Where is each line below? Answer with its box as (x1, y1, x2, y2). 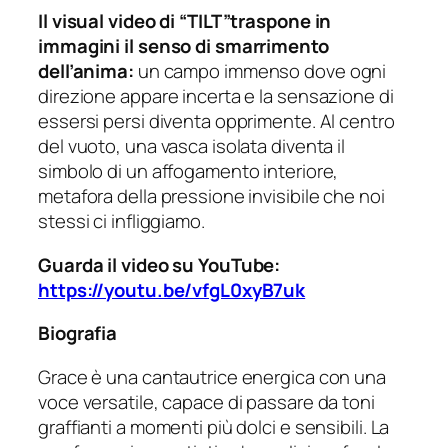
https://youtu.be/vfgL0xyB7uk (38, 276, 306, 303)
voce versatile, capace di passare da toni (38, 388, 375, 415)
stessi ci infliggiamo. (38, 208, 205, 235)
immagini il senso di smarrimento (38, 33, 329, 60)
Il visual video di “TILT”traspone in (38, 8, 332, 35)
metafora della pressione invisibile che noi (38, 183, 385, 210)
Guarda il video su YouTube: (38, 251, 281, 278)
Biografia (38, 320, 118, 347)
